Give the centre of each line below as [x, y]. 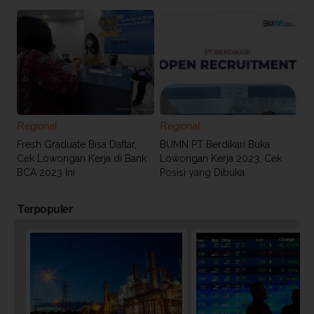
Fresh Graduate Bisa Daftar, [77, 144]
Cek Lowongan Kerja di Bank [82, 158]
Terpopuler [45, 209]
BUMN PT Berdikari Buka [214, 144]
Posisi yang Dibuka [202, 172]
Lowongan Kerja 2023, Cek [220, 158]
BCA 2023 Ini [46, 172]
